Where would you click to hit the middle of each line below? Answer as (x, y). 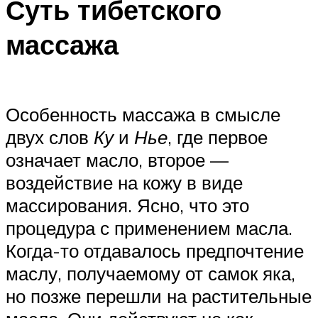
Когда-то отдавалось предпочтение (155, 250)
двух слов (50, 137)
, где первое (218, 137)
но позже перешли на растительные (159, 296)
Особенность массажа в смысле (143, 114)
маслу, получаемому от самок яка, (150, 273)
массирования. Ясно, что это (127, 205)
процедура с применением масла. (149, 227)
